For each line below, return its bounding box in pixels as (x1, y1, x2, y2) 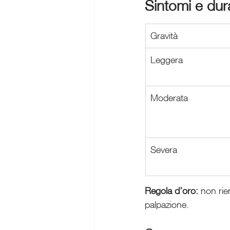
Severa (150, 144, 177, 156)
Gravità (150, 30, 178, 42)
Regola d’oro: (145, 185, 198, 197)
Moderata (150, 92, 188, 104)
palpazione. (145, 199, 189, 210)
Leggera (150, 54, 183, 66)
